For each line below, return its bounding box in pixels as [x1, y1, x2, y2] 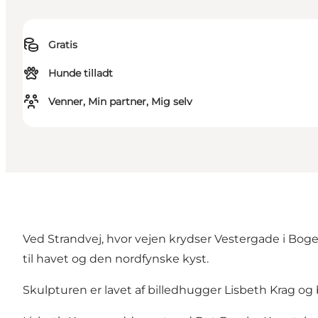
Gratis [48, 38, 77, 52]
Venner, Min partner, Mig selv [48, 95, 192, 109]
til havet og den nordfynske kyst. [23, 252, 209, 266]
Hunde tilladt [48, 67, 113, 80]
